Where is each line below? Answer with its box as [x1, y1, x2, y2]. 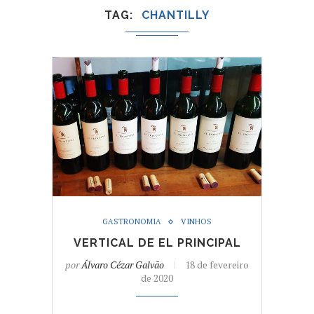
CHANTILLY [142, 8, 210, 22]
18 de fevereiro [185, 258, 249, 272]
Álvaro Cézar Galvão [81, 258, 164, 272]
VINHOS [181, 217, 212, 227]
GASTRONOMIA [102, 217, 161, 227]
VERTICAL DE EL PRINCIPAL [73, 236, 241, 250]
